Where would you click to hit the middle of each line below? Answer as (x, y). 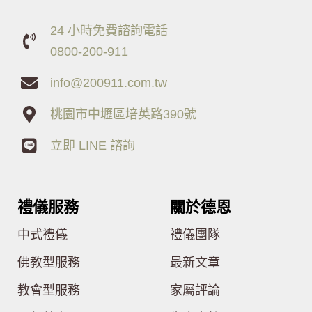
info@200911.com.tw (108, 83)
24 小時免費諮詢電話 (109, 31)
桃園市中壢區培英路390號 (123, 115)
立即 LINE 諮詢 (92, 146)
